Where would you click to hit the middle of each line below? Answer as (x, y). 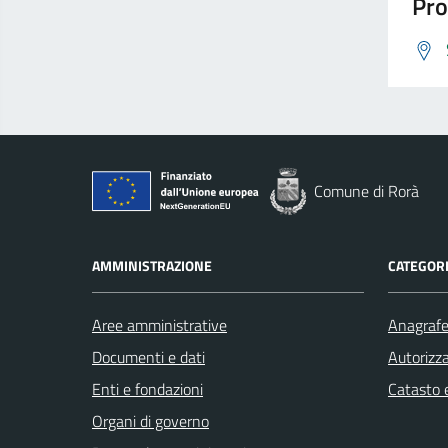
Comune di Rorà (366, 191)
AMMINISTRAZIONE (152, 265)
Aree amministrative (159, 325)
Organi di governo (150, 421)
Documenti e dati (148, 357)
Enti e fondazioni (147, 389)
